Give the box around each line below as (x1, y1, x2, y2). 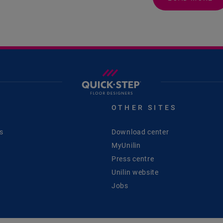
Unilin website (111, 168, 159, 176)
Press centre (111, 154, 154, 163)
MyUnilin (111, 141, 141, 149)
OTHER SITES (111, 103, 177, 111)
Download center (111, 127, 169, 136)
